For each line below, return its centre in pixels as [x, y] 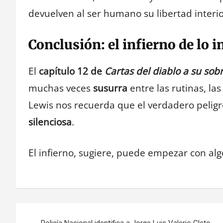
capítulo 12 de [72, 71]
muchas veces [61, 88]
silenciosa [50, 122]
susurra [110, 88]
